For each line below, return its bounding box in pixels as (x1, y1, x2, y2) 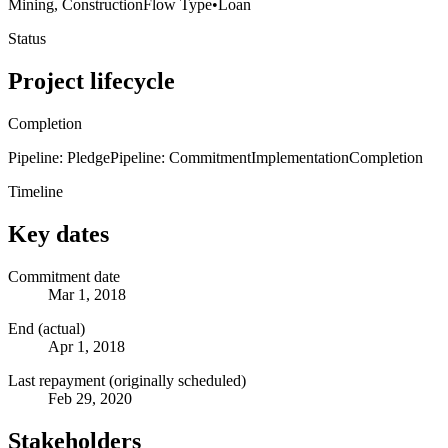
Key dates (8, 220, 109, 247)
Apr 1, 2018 (48, 337, 125, 355)
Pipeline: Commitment (110, 148, 251, 166)
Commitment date (8, 267, 120, 285)
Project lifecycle (8, 67, 175, 94)
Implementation (251, 148, 349, 166)
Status (8, 29, 46, 47)
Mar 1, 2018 (48, 285, 126, 303)
